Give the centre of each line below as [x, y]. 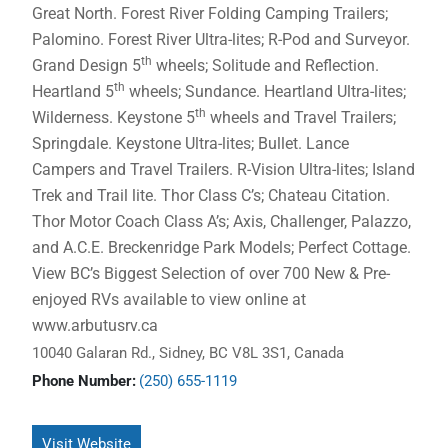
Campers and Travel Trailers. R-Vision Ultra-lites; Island [224, 169]
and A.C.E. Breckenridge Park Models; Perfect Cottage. [222, 247]
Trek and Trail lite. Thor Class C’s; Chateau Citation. [211, 195]
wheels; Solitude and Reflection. [266, 65]
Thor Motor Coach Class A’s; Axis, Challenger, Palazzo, [222, 221]
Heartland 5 [73, 91]
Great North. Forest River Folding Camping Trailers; [210, 13]
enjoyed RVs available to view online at [169, 299]
